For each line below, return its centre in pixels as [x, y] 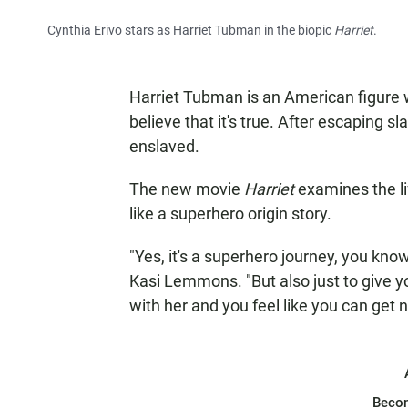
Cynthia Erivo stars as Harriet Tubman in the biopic [191, 30]
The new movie [187, 189]
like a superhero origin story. [230, 214]
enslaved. [164, 146]
